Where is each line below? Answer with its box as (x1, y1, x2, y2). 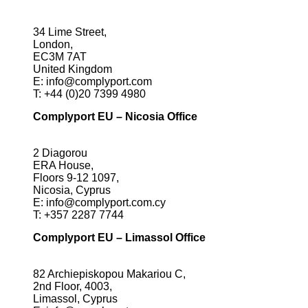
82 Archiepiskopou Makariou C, (33, 268, 186, 280)
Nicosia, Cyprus (33, 184, 111, 196)
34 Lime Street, (33, 26, 107, 38)
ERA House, (33, 159, 93, 171)
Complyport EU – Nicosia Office (33, 111, 197, 122)
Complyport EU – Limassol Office (33, 232, 206, 243)
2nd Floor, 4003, (33, 280, 112, 292)
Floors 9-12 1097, (33, 172, 119, 184)
